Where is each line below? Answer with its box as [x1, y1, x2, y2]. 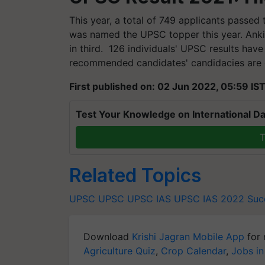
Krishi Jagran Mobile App [132, 230, 244, 243]
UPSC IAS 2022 [174, 192, 244, 205]
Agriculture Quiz [83, 244, 156, 257]
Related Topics [69, 163, 201, 187]
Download [83, 230, 132, 243]
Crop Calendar [161, 244, 226, 257]
